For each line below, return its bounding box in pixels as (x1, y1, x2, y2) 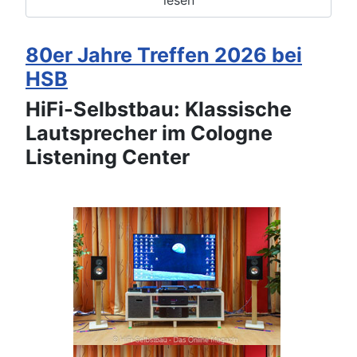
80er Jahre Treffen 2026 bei (25, 43, 302, 68)
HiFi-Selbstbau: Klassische (25, 97, 292, 122)
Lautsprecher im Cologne (25, 121, 273, 146)
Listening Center (25, 145, 190, 170)
